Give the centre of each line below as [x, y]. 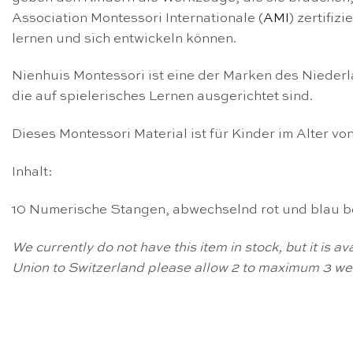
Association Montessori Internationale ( [137, 18]
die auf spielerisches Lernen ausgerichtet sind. [162, 97]
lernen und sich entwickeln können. [124, 39]
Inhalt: [32, 172]
